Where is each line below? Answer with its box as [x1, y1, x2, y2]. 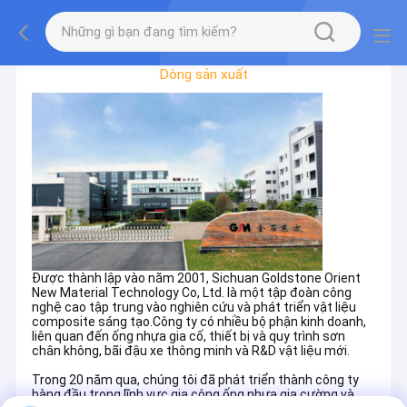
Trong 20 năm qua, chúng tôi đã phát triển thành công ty [32, 372, 360, 387]
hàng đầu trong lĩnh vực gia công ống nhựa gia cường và [32, 386, 355, 402]
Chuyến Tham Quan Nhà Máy [98, 32, 309, 51]
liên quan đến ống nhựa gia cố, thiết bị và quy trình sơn [32, 328, 346, 343]
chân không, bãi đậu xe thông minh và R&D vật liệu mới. [32, 342, 351, 358]
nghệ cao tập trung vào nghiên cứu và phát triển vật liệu [32, 299, 357, 314]
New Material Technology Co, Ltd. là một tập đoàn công [32, 284, 352, 300]
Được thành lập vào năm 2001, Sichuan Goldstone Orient [32, 270, 362, 285]
